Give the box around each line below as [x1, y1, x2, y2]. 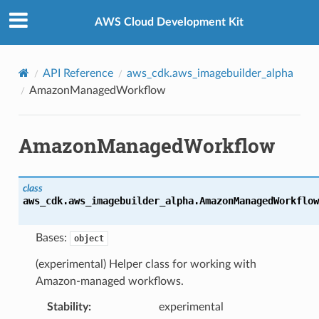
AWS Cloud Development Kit [94, 16, 244, 28]
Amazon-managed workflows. [35, 275, 184, 287]
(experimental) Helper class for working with [35, 258, 256, 270]
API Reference [42, 67, 113, 79]
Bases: [35, 231, 70, 244]
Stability [46, 300, 88, 313]
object [73, 233, 104, 244]
